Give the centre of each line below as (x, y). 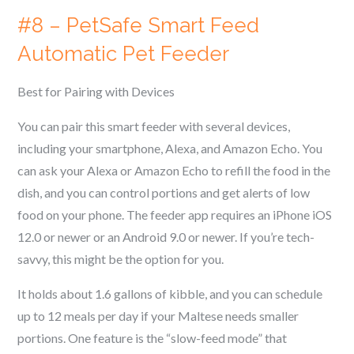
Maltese (202, 316)
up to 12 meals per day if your (98, 316)
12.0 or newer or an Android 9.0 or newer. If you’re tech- (166, 237)
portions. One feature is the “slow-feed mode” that (153, 338)
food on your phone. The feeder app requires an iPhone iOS (175, 215)
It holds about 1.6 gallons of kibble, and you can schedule (170, 294)
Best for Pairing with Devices (96, 91)
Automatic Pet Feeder (124, 54)
